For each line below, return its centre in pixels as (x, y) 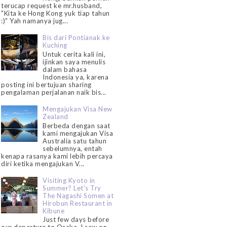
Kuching (55, 45)
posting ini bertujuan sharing (46, 84)
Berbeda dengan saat (77, 125)
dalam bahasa (65, 69)
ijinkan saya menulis (74, 62)
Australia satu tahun (75, 141)
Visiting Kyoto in (69, 180)
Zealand (55, 117)
